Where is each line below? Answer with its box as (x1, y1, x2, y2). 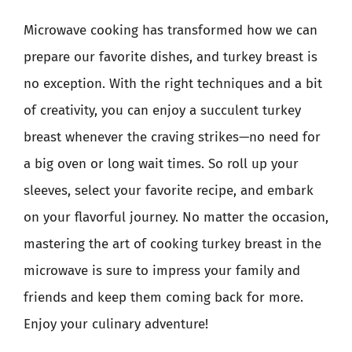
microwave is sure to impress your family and (24, 262, 300, 279)
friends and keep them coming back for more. (24, 289, 303, 306)
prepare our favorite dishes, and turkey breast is (24, 49, 317, 65)
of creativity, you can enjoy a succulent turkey (24, 102, 301, 119)
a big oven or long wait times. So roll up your (24, 156, 299, 172)
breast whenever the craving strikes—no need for (24, 129, 321, 145)
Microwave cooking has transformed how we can (24, 22, 317, 38)
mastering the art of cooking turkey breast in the (24, 236, 321, 252)
